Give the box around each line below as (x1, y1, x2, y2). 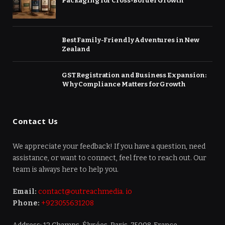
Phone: (13, 198, 41, 207)
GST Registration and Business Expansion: (62, 71, 206, 79)
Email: (13, 187, 38, 196)
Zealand (62, 45, 91, 53)
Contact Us (13, 116, 58, 126)
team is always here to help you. (13, 165, 119, 174)
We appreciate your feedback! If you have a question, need (13, 142, 205, 151)
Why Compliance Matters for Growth (62, 80, 186, 88)
